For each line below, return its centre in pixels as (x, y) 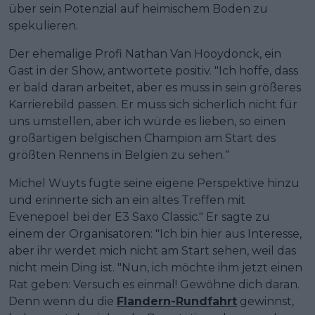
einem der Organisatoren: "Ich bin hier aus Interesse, (155, 233)
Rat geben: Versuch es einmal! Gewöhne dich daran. (154, 284)
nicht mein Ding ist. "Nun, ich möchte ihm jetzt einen (155, 267)
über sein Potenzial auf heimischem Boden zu (138, 8)
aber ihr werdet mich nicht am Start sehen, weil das (152, 250)
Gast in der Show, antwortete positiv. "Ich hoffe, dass (153, 70)
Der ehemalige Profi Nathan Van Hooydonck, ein (145, 53)
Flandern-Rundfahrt (177, 301)
